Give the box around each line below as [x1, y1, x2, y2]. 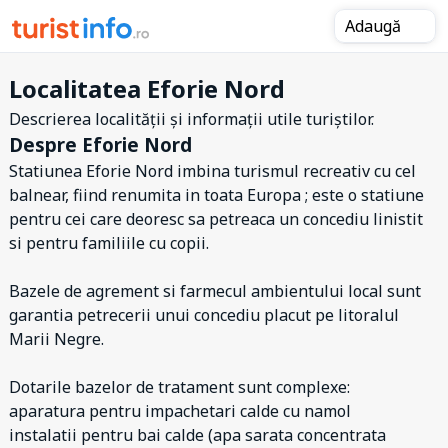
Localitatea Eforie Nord [9, 72, 285, 105]
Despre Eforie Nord [9, 132, 192, 157]
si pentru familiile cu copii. [9, 232, 209, 254]
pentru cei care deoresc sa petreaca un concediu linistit [9, 208, 423, 230]
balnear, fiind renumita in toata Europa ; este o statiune [9, 184, 424, 206]
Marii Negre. [9, 328, 104, 350]
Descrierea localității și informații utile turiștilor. [9, 108, 374, 130]
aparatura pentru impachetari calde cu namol [9, 400, 351, 422]
